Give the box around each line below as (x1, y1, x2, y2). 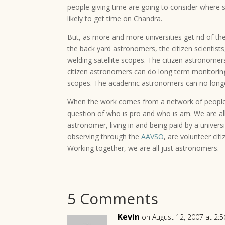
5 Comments (67, 188, 159, 209)
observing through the (67, 132, 142, 141)
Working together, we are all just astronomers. (67, 143, 219, 153)
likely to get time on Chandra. (67, 14, 163, 23)
